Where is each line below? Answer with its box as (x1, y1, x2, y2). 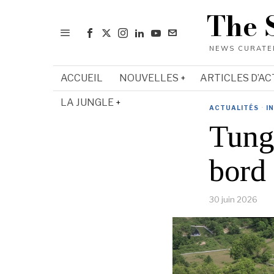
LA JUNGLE (61, 97, 114, 108)
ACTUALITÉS (209, 104, 259, 111)
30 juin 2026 (209, 194, 257, 204)
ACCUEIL (61, 72, 103, 84)
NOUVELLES (119, 72, 179, 84)
